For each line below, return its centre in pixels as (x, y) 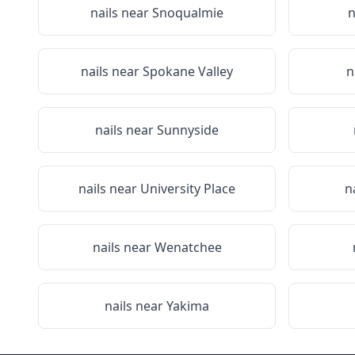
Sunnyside (188, 130)
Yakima (188, 306)
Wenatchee (188, 247)
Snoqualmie (188, 13)
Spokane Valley (188, 71)
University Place (188, 189)
